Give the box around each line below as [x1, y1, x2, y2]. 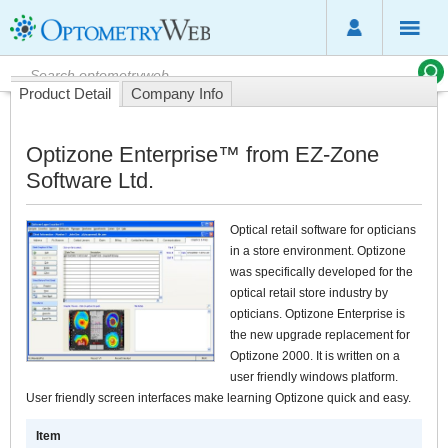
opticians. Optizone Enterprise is [230, 307, 405, 321]
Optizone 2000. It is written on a [230, 349, 400, 363]
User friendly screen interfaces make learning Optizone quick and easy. [26, 391, 411, 405]
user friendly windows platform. [230, 370, 398, 384]
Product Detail [19, 85, 111, 102]
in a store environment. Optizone [230, 244, 406, 258]
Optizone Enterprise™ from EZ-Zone [26, 142, 379, 167]
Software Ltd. [26, 168, 154, 193]
